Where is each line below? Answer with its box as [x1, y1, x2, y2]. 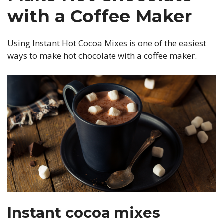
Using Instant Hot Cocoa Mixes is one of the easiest [7, 37, 206, 49]
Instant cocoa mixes [7, 203, 160, 221]
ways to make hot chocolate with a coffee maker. [7, 50, 197, 61]
